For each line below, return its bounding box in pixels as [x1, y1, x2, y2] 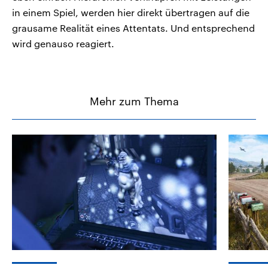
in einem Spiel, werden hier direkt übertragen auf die [12, 7, 249, 19]
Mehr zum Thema [89, 95, 179, 108]
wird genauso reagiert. [12, 38, 114, 50]
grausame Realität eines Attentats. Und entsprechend [12, 22, 255, 34]
